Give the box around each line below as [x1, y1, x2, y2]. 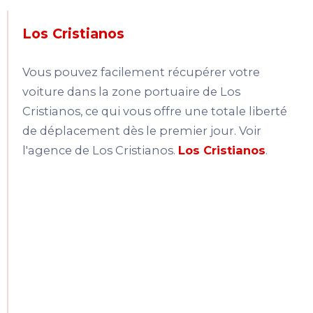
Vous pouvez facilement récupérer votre [22, 65, 260, 80]
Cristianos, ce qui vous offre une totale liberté [22, 104, 287, 119]
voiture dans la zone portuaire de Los [22, 85, 240, 99]
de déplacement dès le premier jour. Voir [22, 124, 261, 138]
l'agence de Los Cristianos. [22, 143, 175, 158]
